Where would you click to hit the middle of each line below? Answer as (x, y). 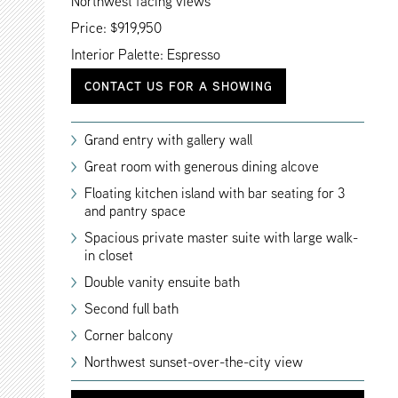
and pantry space (135, 211)
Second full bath (131, 309)
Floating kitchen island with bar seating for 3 (215, 193)
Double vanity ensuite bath (162, 282)
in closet (109, 255)
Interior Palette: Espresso (146, 55)
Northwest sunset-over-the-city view (194, 362)
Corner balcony (129, 335)
